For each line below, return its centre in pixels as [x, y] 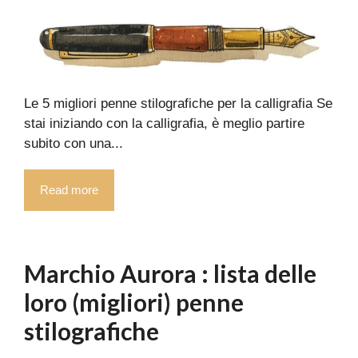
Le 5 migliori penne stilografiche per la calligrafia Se [178, 103]
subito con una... [74, 143]
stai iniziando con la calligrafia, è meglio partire [164, 123]
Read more [69, 190]
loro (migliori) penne [134, 302]
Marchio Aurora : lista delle [170, 273]
